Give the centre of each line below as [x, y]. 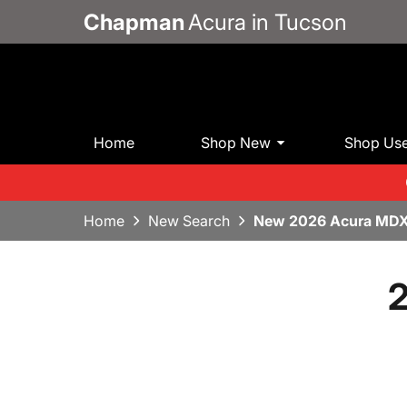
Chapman [134, 22]
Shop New [236, 142]
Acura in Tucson [268, 22]
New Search [189, 221]
